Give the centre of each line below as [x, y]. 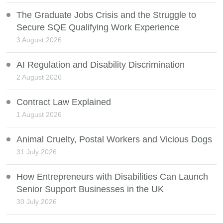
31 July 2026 [37, 152]
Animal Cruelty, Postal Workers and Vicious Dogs [114, 139]
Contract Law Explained [64, 102]
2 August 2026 [39, 77]
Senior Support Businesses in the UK [90, 189]
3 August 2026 [39, 40]
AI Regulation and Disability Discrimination [101, 64]
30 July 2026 [37, 201]
